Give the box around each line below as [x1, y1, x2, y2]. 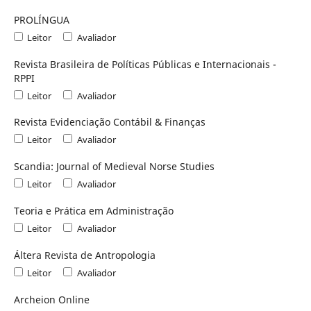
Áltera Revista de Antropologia [13, 249, 155, 262]
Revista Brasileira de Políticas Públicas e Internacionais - [13, 57, 276, 71]
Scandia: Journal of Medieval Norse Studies [13, 160, 215, 174]
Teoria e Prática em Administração [13, 204, 174, 218]
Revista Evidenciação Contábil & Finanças [13, 115, 205, 129]
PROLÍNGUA [13, 12, 69, 26]
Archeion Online [13, 293, 90, 307]
